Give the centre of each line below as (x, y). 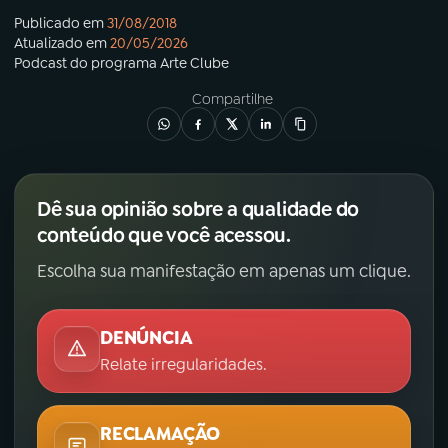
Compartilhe (232, 99)
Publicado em (59, 23)
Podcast (40, 63)
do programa (113, 63)
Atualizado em (60, 43)
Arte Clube (194, 63)
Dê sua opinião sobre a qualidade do (198, 209)
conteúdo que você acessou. (164, 235)
